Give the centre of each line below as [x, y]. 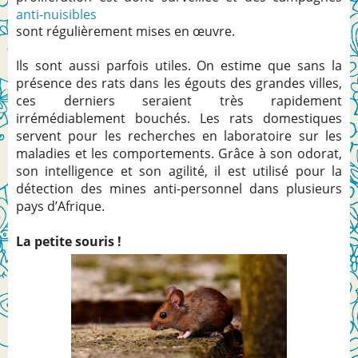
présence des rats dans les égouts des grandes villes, [179, 83]
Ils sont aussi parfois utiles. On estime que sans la [179, 65]
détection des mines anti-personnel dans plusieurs [179, 188]
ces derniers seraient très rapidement [179, 100]
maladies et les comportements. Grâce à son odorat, [179, 153]
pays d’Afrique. [60, 206]
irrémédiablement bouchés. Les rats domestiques [179, 118]
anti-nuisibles [56, 14]
